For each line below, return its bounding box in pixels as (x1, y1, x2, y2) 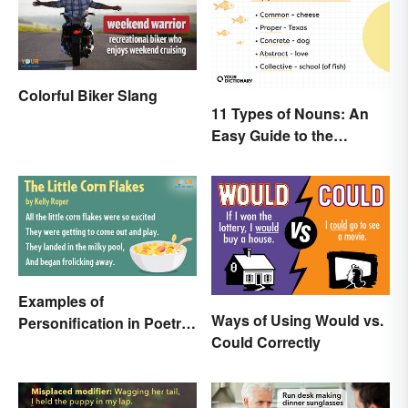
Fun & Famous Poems (18, 334, 172, 356)
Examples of (18, 291, 104, 312)
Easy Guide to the (211, 124, 333, 146)
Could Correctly (211, 331, 321, 352)
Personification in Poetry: (18, 312, 194, 334)
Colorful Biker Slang (18, 84, 158, 106)
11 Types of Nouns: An (211, 102, 369, 124)
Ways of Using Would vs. (211, 309, 383, 331)
